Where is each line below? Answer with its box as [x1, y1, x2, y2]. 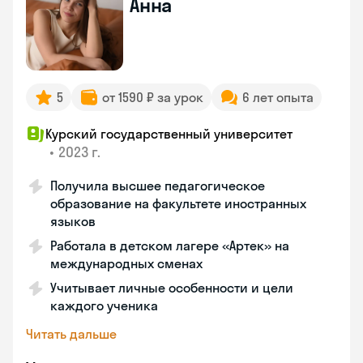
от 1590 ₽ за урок [102, 89, 203, 105]
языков [50, 213, 96, 229]
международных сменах [50, 255, 203, 271]
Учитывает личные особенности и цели [50, 280, 293, 296]
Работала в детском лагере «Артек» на [50, 237, 289, 254]
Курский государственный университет [45, 126, 293, 142]
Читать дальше [26, 326, 117, 342]
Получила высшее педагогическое [50, 177, 265, 194]
